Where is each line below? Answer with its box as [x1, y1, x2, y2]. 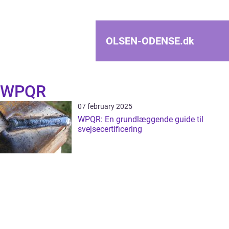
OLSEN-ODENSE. [106, 35, 183, 47]
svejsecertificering [78, 124, 142, 134]
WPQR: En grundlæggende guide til [78, 114, 203, 124]
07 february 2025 [78, 102, 132, 110]
